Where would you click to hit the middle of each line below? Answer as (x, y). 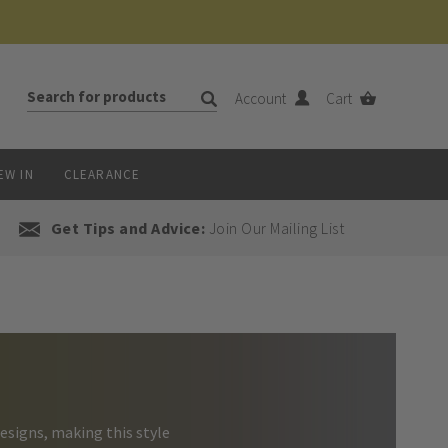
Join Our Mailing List (275, 228)
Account (262, 98)
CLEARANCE (102, 174)
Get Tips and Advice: (128, 228)
